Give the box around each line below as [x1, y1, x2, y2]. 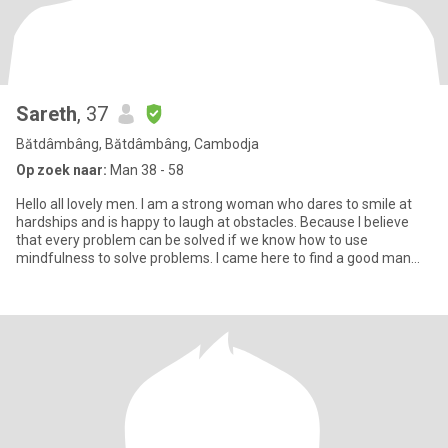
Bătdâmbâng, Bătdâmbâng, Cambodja [16, 136, 259, 152]
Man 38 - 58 [107, 162, 184, 178]
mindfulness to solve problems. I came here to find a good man [16, 250, 411, 266]
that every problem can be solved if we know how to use [16, 232, 368, 248]
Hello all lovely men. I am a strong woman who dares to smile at [16, 196, 412, 212]
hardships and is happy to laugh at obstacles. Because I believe [16, 214, 409, 230]
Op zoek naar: [16, 162, 107, 178]
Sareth [16, 102, 77, 126]
